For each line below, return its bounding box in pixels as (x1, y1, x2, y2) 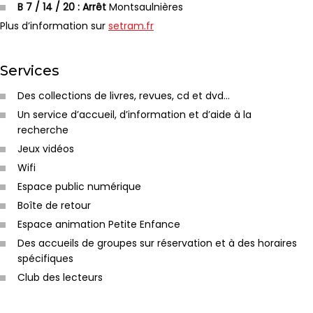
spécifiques (17, 251, 73, 265)
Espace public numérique (17, 179, 141, 194)
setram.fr (108, 18, 154, 33)
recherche (17, 122, 68, 137)
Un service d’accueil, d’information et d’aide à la (17, 107, 252, 122)
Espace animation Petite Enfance (17, 217, 180, 231)
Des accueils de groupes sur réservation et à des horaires (17, 235, 297, 250)
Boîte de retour (17, 198, 91, 212)
